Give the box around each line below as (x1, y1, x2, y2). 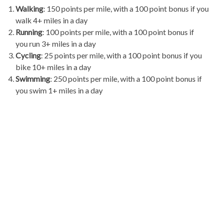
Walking (16, 4, 43, 13)
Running (16, 27, 42, 36)
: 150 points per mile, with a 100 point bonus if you (43, 4, 209, 13)
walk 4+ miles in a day (16, 16, 88, 25)
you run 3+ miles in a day (16, 39, 96, 48)
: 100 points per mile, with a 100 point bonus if (42, 27, 194, 36)
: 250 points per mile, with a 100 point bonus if (50, 74, 202, 83)
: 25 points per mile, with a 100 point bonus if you (41, 51, 202, 60)
